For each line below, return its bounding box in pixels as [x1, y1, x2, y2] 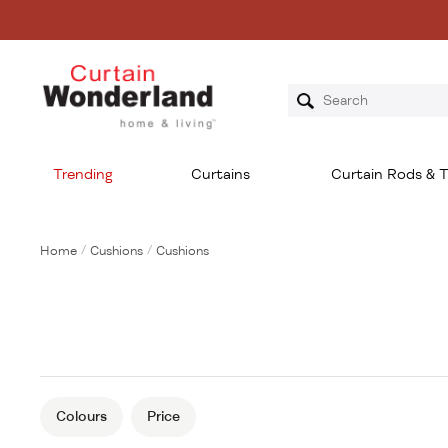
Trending [53, 165, 113, 184]
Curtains [190, 165, 250, 184]
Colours [56, 408, 107, 425]
